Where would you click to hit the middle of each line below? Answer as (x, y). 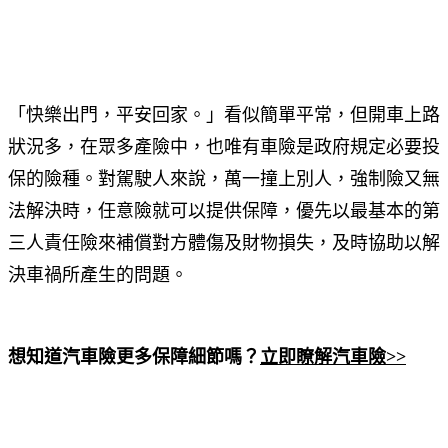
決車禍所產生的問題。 (98, 275)
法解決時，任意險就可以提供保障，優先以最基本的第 (224, 211)
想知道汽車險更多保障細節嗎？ (134, 357)
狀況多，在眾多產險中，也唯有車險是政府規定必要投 (224, 147)
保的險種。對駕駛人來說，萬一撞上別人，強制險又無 (224, 179)
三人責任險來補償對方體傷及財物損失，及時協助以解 (224, 243)
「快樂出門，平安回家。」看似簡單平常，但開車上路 (224, 115)
